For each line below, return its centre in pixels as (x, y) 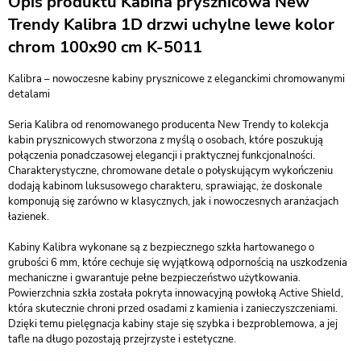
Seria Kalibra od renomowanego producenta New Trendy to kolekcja (168, 125)
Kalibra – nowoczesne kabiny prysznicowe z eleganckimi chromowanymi (176, 79)
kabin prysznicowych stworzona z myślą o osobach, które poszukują (166, 140)
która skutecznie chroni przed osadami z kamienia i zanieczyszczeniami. (173, 309)
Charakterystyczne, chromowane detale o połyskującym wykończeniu (170, 171)
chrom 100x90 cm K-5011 (105, 47)
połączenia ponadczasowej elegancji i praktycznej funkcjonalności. (162, 156)
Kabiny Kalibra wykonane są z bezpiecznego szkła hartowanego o (161, 247)
